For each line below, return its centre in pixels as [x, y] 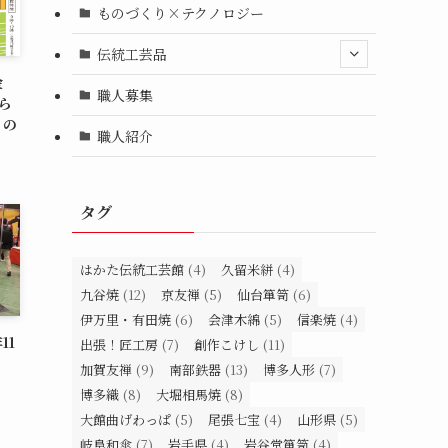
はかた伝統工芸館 [132, 269]
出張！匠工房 [119, 344]
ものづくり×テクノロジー [180, 12]
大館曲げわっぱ [125, 419]
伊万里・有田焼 [125, 319]
